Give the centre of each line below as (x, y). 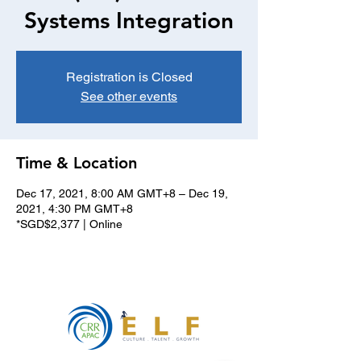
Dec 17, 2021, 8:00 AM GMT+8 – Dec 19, (122, 193)
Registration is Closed (129, 77)
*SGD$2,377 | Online (69, 224)
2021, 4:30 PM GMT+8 (75, 209)
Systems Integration (129, 20)
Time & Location (77, 163)
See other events (129, 96)
